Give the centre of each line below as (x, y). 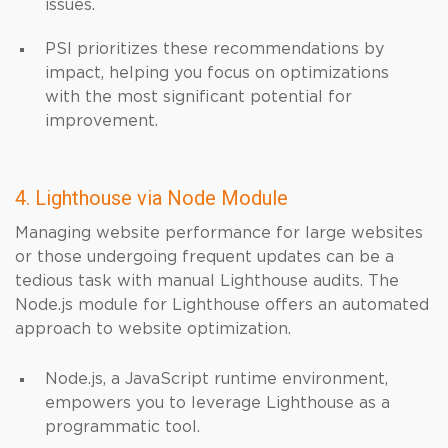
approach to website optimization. (153, 329)
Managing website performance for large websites (219, 233)
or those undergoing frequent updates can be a (204, 257)
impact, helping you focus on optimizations (217, 73)
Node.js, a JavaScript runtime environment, (216, 379)
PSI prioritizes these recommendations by (214, 49)
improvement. (101, 121)
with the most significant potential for (198, 97)
